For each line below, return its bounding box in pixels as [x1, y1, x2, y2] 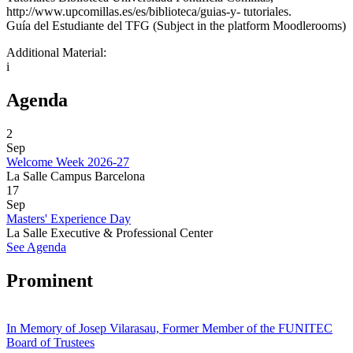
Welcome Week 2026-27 [6, 154, 129, 169]
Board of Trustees [6, 335, 95, 349]
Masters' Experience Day [6, 211, 131, 225]
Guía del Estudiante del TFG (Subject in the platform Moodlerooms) [6, 19, 346, 32]
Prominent [6, 269, 93, 291]
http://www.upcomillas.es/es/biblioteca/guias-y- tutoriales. [6, 5, 292, 18]
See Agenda [6, 240, 66, 254]
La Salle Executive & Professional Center [6, 225, 213, 240]
